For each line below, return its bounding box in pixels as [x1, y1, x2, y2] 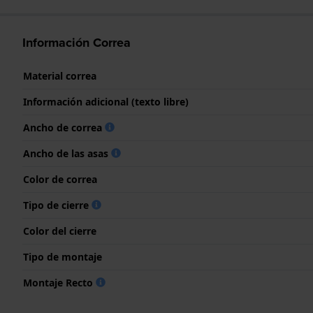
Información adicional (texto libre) [23, 94, 189, 108]
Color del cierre [23, 224, 96, 238]
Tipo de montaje [23, 249, 102, 263]
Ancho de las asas [23, 146, 111, 160]
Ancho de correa [23, 120, 105, 134]
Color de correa [23, 172, 97, 186]
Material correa [23, 68, 96, 82]
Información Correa [22, 33, 131, 52]
